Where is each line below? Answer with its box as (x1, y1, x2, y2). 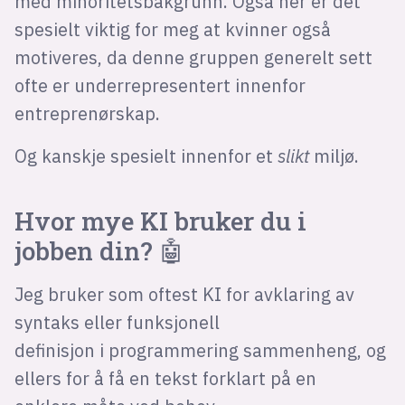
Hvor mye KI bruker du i (14, 203, 306, 238)
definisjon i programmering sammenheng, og (14, 338, 386, 362)
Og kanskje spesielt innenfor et (14, 145, 278, 168)
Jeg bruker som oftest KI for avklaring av (14, 282, 354, 306)
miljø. (313, 145, 359, 168)
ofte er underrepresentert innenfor (14, 74, 306, 98)
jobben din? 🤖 (14, 233, 184, 268)
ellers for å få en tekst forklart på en (14, 366, 316, 390)
